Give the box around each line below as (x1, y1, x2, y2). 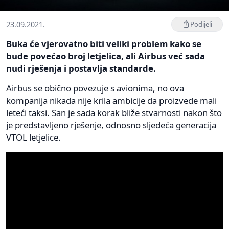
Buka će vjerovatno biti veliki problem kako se (6, 37, 201, 50)
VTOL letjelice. (6, 131, 61, 143)
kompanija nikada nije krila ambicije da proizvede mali (6, 94, 217, 106)
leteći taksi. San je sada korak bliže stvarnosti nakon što (6, 106, 222, 119)
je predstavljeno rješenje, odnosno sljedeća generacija (6, 119, 216, 131)
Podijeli (190, 19, 212, 29)
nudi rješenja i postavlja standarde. (6, 62, 156, 74)
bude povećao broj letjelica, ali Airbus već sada (6, 50, 205, 62)
